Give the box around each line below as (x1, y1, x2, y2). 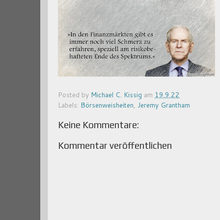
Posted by (58, 90, 91, 100)
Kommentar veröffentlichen (58, 140, 172, 151)
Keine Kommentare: (58, 119, 139, 131)
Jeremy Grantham (137, 100, 190, 110)
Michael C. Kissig (91, 90, 142, 100)
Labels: (58, 100, 81, 110)
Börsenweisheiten (81, 100, 134, 110)
